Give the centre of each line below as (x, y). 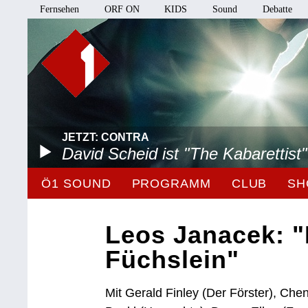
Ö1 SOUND (76, 184)
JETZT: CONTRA (106, 137)
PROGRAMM (171, 184)
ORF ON (122, 9)
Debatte (277, 9)
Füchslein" (173, 260)
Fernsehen (60, 9)
